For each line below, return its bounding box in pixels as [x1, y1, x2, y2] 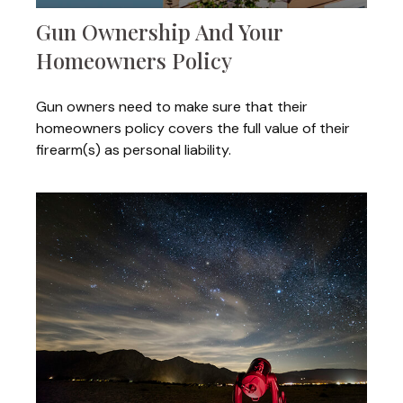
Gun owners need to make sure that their [36, 96, 308, 116]
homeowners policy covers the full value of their [36, 118, 350, 138]
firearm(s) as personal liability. [36, 139, 231, 159]
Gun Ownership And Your [36, 16, 282, 46]
